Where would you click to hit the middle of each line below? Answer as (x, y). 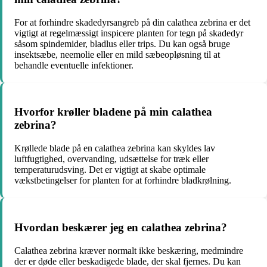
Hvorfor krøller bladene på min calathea (113, 112)
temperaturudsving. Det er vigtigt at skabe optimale (110, 170)
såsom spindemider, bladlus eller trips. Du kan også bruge (122, 44)
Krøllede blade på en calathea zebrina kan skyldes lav (115, 148)
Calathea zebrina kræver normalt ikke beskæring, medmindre (129, 250)
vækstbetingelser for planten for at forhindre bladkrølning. (123, 181)
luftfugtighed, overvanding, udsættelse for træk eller (111, 159)
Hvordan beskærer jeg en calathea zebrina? (121, 227)
